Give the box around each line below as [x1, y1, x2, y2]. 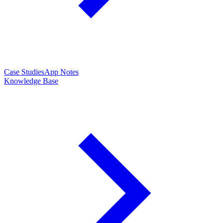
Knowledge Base [4, 77, 58, 85]
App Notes [44, 68, 79, 76]
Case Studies [4, 68, 44, 76]
